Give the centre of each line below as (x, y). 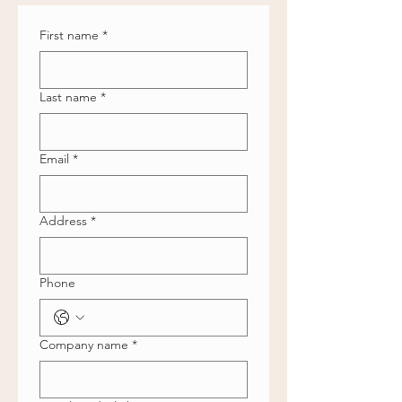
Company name (84, 345)
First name (69, 35)
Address (63, 221)
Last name (68, 97)
